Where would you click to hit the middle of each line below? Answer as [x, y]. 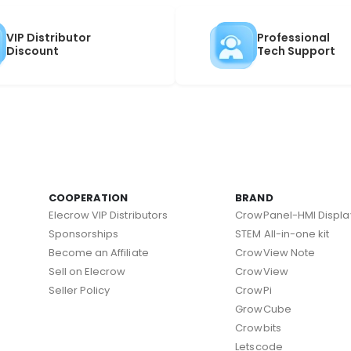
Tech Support [296, 51]
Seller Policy [79, 290]
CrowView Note [275, 252]
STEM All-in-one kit [282, 233]
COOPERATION [88, 198]
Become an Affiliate [98, 252]
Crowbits [258, 327]
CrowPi [253, 290]
